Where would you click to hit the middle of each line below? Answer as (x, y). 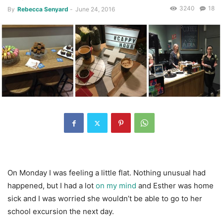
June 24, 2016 (95, 9)
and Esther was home (176, 186)
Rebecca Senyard (43, 9)
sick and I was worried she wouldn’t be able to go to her (105, 199)
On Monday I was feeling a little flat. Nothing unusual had (107, 173)
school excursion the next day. (61, 212)
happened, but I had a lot (52, 186)
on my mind (117, 186)
